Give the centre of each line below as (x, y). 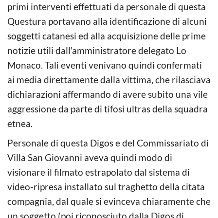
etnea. (20, 123)
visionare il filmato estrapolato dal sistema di (99, 172)
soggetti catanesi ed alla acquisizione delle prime (107, 36)
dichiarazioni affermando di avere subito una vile (108, 94)
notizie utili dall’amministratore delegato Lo (97, 50)
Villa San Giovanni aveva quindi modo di (90, 157)
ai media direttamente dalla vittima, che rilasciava (109, 79)
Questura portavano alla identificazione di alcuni (107, 21)
